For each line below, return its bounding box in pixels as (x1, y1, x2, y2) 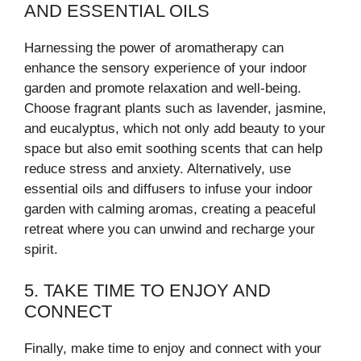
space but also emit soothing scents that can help (24, 141, 322, 156)
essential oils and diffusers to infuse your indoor (24, 181, 313, 197)
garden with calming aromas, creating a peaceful (24, 201, 316, 217)
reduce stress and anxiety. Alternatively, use (24, 161, 291, 176)
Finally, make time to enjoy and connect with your (24, 340, 322, 356)
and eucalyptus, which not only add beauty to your (24, 121, 326, 136)
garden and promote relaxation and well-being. (24, 81, 301, 96)
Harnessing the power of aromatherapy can (24, 40, 284, 56)
